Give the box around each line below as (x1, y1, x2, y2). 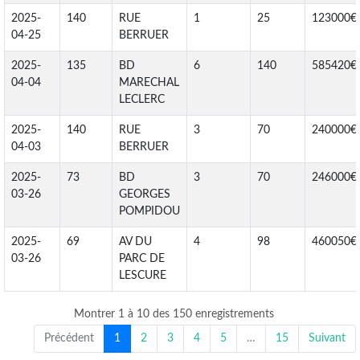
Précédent (44, 332, 94, 344)
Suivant (309, 332, 346, 344)
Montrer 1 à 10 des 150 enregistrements (74, 308, 274, 320)
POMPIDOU (119, 205, 180, 217)
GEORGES (119, 188, 170, 200)
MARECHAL (119, 76, 179, 88)
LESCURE (119, 269, 166, 281)
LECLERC (119, 93, 165, 105)
